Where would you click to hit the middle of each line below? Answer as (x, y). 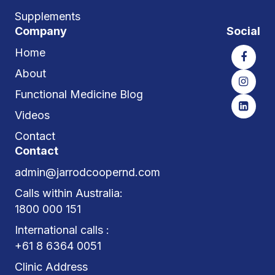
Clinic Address (51, 266)
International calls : (62, 230)
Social (243, 31)
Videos (32, 115)
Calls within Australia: (69, 193)
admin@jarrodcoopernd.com (87, 172)
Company (41, 31)
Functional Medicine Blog (79, 94)
